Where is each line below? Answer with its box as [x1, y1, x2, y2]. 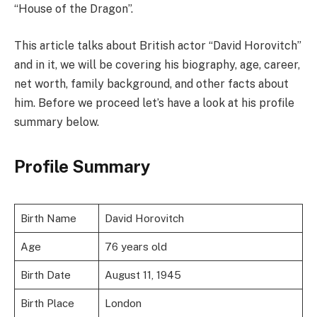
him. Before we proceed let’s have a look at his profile [14, 96, 294, 110]
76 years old [104, 241, 167, 253]
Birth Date [20, 269, 71, 282]
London [104, 297, 142, 310]
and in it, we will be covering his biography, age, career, [14, 57, 300, 71]
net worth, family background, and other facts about [14, 76, 289, 91]
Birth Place [20, 297, 74, 310]
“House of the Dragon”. [14, 2, 133, 16]
